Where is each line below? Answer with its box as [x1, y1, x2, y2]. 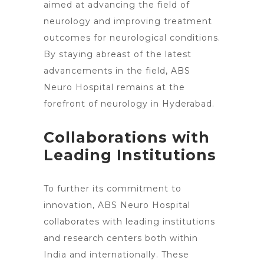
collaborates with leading [44, 216, 160, 227]
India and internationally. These [44, 249, 189, 260]
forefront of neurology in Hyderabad [44, 98, 212, 109]
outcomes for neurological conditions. [44, 32, 220, 43]
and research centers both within [44, 233, 198, 243]
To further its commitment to [44, 183, 181, 194]
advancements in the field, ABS [44, 65, 190, 76]
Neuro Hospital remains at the [44, 82, 185, 93]
